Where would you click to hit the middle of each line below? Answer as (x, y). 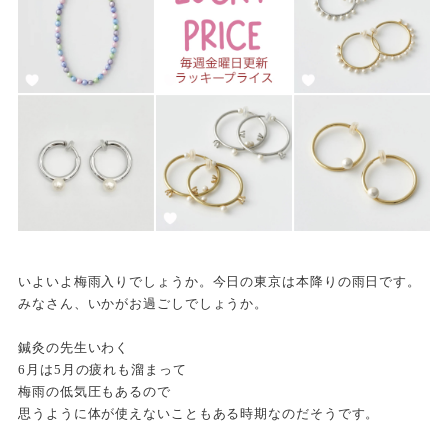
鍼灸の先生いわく (74, 347)
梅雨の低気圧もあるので (94, 391)
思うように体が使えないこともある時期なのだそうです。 (199, 413)
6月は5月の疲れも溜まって (102, 369)
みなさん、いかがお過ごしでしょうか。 (143, 303)
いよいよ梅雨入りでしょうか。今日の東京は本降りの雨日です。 (220, 281)
